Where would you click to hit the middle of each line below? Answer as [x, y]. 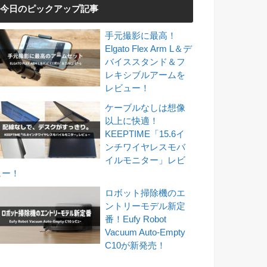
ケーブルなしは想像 [145, 108]
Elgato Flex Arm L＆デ [149, 49]
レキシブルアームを [145, 75]
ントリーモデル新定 [145, 206]
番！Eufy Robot [136, 219]
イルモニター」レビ [145, 160]
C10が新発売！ [136, 245]
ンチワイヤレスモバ [145, 147]
